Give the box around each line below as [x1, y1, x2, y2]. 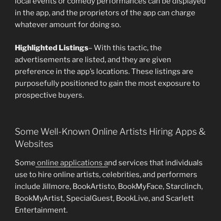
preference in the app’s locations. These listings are [15, 67, 193, 76]
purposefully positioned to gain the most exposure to [15, 78, 200, 88]
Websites [15, 139, 53, 149]
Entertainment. [15, 205, 68, 215]
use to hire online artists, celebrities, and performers [15, 170, 197, 179]
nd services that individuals [108, 158, 203, 167]
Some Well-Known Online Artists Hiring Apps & [15, 126, 206, 137]
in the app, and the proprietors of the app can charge [15, 8, 195, 18]
